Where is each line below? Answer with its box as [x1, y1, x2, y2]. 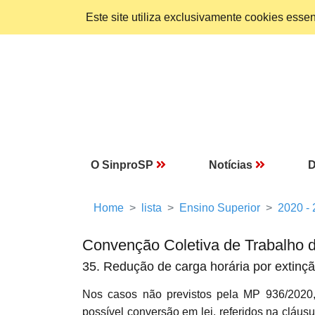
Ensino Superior [179, 202, 260, 214]
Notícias [209, 159, 252, 171]
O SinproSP [91, 159, 153, 171]
